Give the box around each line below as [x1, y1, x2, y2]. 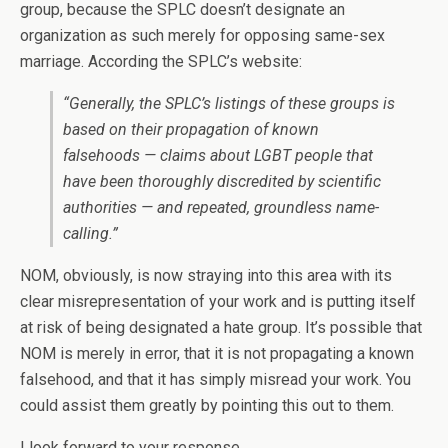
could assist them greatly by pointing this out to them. [20, 396, 394, 416]
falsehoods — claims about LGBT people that [63, 146, 373, 166]
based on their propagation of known [63, 120, 319, 140]
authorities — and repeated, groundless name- [63, 198, 379, 218]
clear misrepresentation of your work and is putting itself [20, 292, 416, 312]
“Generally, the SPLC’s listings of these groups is [63, 94, 395, 114]
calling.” [63, 224, 118, 244]
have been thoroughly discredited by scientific [63, 172, 381, 192]
